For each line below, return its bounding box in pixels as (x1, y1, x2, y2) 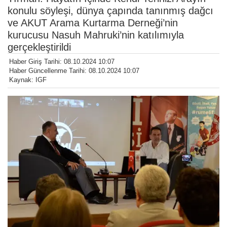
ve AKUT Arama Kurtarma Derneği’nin (8, 17, 178, 29)
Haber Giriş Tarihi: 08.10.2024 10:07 (9, 58, 115, 66)
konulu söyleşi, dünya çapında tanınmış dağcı (8, 5, 213, 17)
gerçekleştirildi (8, 42, 71, 53)
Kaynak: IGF (9, 76, 47, 84)
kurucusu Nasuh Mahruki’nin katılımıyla (8, 29, 184, 41)
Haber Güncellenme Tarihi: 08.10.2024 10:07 (9, 67, 139, 75)
